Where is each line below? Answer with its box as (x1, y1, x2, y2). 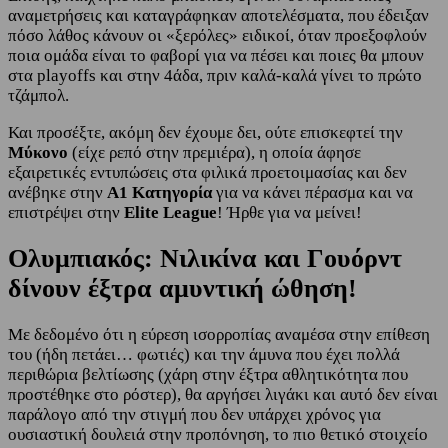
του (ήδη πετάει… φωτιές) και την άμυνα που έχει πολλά (8, 345, 400, 365)
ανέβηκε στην (8, 182, 107, 202)
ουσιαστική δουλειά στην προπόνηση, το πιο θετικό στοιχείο (8, 425, 428, 445)
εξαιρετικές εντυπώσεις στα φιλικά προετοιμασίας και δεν (8, 162, 407, 182)
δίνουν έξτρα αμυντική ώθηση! (8, 273, 357, 303)
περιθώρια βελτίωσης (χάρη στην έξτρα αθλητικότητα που (8, 365, 408, 385)
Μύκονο (8, 142, 72, 162)
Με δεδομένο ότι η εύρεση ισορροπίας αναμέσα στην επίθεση (8, 325, 430, 345)
